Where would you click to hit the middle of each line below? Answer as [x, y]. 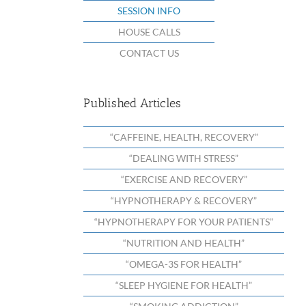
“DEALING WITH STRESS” [184, 158]
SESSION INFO [149, 11]
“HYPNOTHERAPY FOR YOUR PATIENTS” [184, 221]
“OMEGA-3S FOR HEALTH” [184, 264]
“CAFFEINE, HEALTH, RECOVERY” [184, 137]
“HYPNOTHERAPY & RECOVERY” [184, 200]
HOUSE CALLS [149, 32]
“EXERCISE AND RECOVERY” [184, 179]
